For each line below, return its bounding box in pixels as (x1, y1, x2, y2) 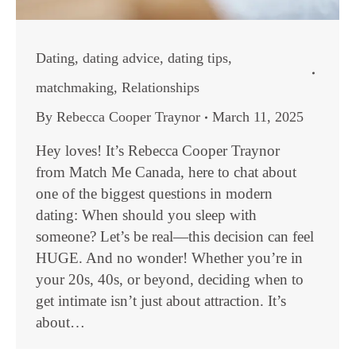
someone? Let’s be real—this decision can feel (36, 228, 314, 245)
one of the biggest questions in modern (36, 185, 273, 202)
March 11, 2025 (212, 109, 304, 125)
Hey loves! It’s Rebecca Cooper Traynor (36, 142, 280, 159)
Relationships (122, 79, 199, 95)
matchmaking (36, 79, 114, 95)
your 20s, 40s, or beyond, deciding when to (36, 271, 304, 288)
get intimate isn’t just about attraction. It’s (36, 292, 286, 309)
